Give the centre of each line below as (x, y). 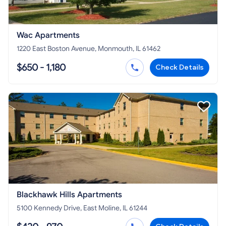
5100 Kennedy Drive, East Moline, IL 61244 (82, 208)
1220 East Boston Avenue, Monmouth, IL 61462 (89, 49)
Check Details (180, 68)
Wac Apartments (48, 36)
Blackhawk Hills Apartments (69, 195)
